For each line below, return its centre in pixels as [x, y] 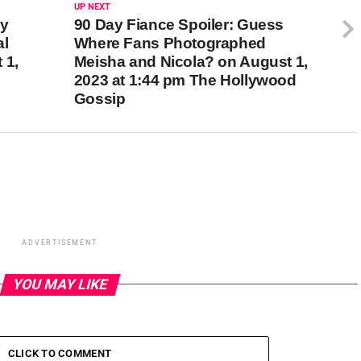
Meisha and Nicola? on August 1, [191, 61]
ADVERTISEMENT [60, 242]
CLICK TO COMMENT [60, 353]
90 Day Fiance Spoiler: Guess [179, 24]
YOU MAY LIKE [60, 284]
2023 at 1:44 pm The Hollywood [185, 80]
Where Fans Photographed [170, 43]
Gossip [100, 98]
